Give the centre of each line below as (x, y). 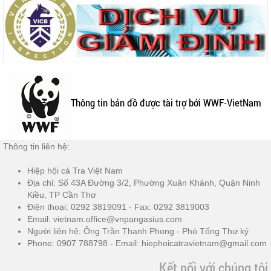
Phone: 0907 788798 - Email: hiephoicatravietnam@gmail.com (147, 243)
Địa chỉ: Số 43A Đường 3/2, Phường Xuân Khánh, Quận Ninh (144, 182)
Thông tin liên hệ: (38, 146)
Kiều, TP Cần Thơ (63, 194)
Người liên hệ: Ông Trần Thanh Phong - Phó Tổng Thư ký (138, 231)
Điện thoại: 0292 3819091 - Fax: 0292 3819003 (118, 207)
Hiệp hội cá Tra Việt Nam (75, 170)
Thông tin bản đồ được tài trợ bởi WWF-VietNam (166, 103)
